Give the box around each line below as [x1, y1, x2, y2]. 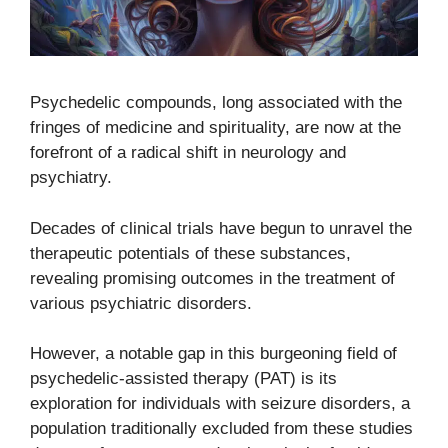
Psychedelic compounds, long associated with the [30, 93, 402, 113]
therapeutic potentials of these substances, [30, 243, 351, 263]
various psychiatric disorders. [30, 293, 252, 313]
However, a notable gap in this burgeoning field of [30, 344, 397, 364]
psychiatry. [30, 168, 112, 188]
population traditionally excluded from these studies [30, 419, 413, 439]
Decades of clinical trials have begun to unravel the [30, 218, 412, 238]
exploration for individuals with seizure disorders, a [30, 394, 410, 414]
